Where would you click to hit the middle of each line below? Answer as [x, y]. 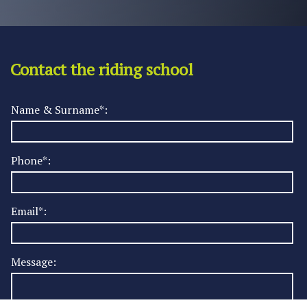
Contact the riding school [102, 70]
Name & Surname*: [59, 109]
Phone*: [31, 160]
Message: [34, 261]
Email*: [29, 211]
